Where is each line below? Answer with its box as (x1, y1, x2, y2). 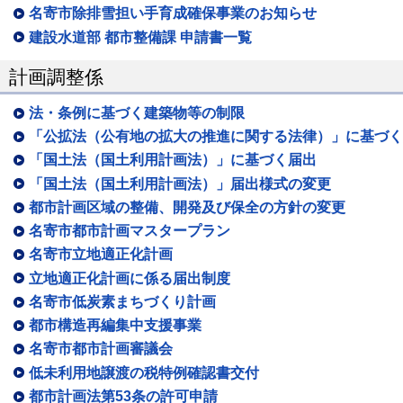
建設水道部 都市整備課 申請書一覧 (29, 29, 252, 45)
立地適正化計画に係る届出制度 (29, 270, 230, 286)
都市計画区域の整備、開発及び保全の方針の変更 (29, 199, 345, 215)
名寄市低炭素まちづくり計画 (29, 293, 216, 309)
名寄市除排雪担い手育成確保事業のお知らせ (29, 5, 317, 22)
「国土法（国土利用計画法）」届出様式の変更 (29, 175, 331, 192)
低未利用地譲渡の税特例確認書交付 (29, 364, 259, 381)
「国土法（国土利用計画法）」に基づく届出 (29, 152, 317, 168)
